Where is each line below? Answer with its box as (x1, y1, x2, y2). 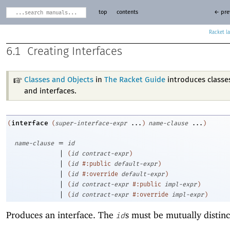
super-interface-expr (55, 120, 127, 127)
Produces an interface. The (6, 209, 116, 221)
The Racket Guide (104, 75, 166, 84)
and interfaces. (24, 87, 77, 95)
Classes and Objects (24, 75, 94, 84)
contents (116, 10, 138, 15)
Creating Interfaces (27, 46, 122, 57)
